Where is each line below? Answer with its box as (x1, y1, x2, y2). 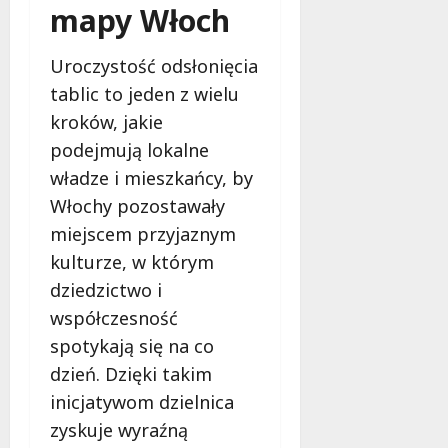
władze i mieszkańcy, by (50, 166, 253, 191)
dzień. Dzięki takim (50, 362, 212, 387)
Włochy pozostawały (50, 194, 225, 219)
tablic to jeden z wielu (50, 82, 239, 107)
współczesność (50, 306, 178, 331)
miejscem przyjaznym (50, 222, 236, 247)
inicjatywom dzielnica (50, 390, 234, 415)
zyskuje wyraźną (50, 418, 188, 443)
